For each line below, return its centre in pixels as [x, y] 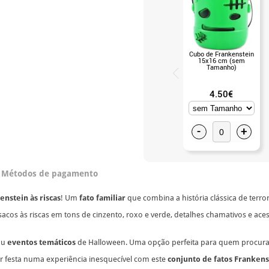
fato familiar [102, 198]
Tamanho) [221, 67]
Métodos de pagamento [50, 173]
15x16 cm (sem [221, 60]
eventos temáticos [41, 242]
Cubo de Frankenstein [221, 53]
